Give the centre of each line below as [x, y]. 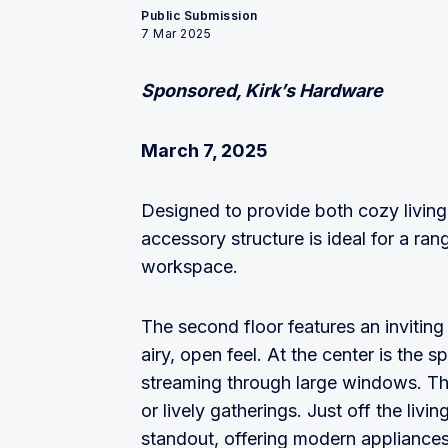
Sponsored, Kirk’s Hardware [262, 91]
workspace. [189, 267]
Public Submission [199, 16]
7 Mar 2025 [176, 34]
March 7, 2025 [204, 151]
